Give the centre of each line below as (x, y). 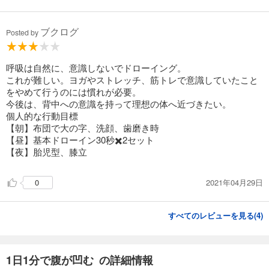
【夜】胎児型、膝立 (47, 152)
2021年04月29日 (234, 182)
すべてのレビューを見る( (212, 216)
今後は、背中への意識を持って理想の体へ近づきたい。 (119, 104)
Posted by (23, 33)
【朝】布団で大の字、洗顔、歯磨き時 (83, 128)
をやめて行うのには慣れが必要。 (74, 92)
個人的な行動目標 (42, 116)
